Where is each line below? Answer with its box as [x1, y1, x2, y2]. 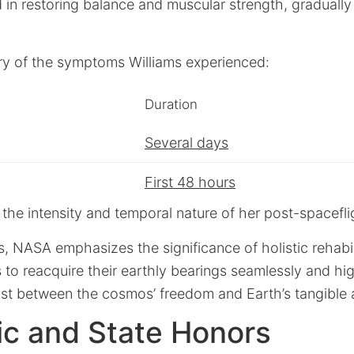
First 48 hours [145, 174, 235, 190]
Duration [145, 96, 198, 112]
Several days [145, 134, 228, 151]
